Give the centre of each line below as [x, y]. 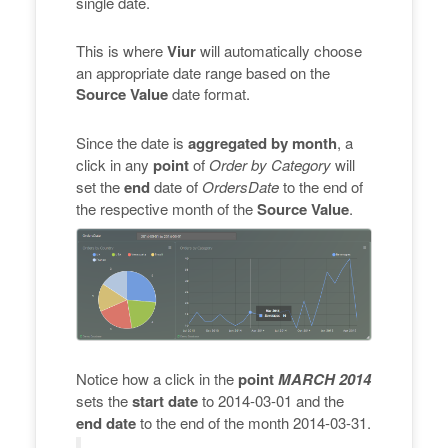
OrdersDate [240, 186]
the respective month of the [166, 208]
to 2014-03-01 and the [271, 400]
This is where [121, 50]
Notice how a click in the [157, 378]
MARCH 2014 [324, 378]
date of [176, 186]
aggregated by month [262, 142]
